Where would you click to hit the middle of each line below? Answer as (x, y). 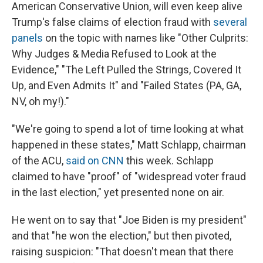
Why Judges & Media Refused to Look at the (114, 54)
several (230, 22)
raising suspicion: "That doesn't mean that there (123, 252)
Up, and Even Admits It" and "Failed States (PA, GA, (127, 86)
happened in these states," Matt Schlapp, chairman (129, 145)
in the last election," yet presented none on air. (118, 193)
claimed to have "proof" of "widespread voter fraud (129, 177)
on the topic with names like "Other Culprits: (146, 38)
